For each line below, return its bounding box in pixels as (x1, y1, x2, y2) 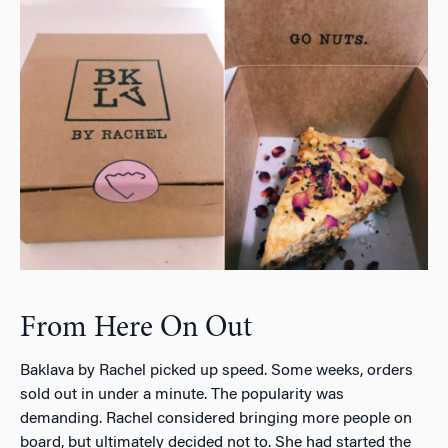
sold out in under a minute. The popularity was (20, 387, 344, 404)
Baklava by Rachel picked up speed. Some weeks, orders (20, 363, 413, 380)
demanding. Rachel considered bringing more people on (20, 411, 412, 428)
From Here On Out (20, 314, 252, 345)
